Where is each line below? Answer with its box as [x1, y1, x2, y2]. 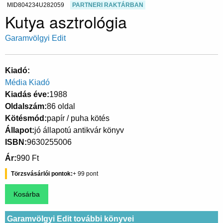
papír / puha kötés [47, 113, 110, 122]
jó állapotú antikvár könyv [34, 125, 124, 134]
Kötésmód [5, 113, 44, 122]
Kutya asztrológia [5, 9, 127, 33]
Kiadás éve [5, 90, 47, 99]
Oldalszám [5, 102, 44, 111]
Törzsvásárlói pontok [11, 170, 71, 177]
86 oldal [47, 102, 75, 111]
